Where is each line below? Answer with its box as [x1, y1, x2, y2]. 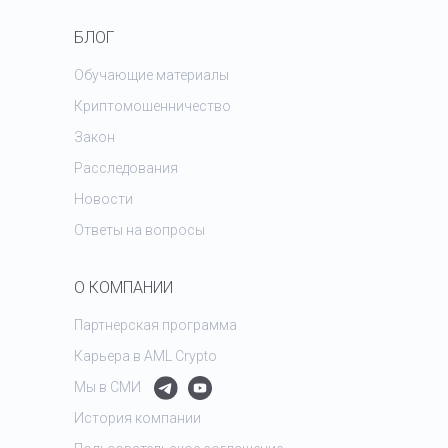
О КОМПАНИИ [74, 277, 173, 297]
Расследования [74, 160, 178, 177]
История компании [74, 410, 201, 427]
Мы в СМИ [74, 379, 141, 396]
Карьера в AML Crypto [74, 348, 217, 365]
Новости [74, 191, 133, 208]
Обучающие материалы [74, 67, 229, 84]
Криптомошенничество [74, 98, 231, 115]
